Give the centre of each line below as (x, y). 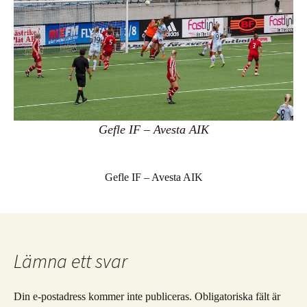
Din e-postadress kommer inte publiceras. (103, 297)
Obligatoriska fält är (237, 297)
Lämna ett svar (71, 261)
